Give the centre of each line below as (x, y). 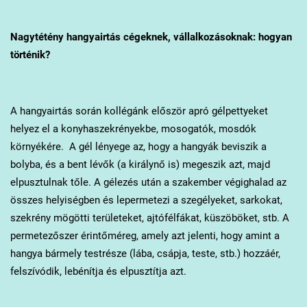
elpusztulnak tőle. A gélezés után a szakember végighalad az (148, 182)
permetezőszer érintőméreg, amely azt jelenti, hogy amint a (145, 235)
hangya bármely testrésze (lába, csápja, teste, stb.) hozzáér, (145, 253)
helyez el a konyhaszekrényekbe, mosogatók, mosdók (133, 128)
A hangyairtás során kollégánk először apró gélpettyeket (139, 111)
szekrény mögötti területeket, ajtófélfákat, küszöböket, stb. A (149, 218)
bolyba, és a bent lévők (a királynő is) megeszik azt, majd (140, 164)
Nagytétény (37, 37)
